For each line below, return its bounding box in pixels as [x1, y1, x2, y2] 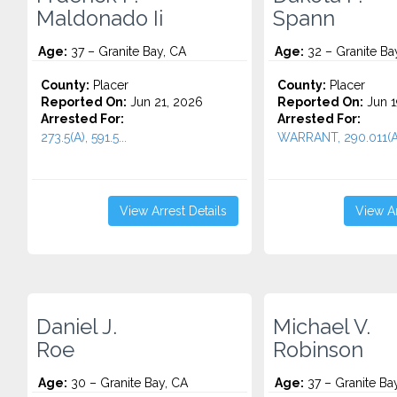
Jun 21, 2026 [127, 95, 203, 109]
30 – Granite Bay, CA [67, 376, 188, 390]
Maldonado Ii [36, 6, 163, 31]
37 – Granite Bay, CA [67, 44, 186, 58]
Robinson [272, 338, 363, 362]
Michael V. [272, 315, 370, 339]
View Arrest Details [119, 204, 227, 218]
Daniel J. [36, 315, 117, 339]
